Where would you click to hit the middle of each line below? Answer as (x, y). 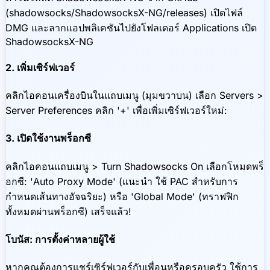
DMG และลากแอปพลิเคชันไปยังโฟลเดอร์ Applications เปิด (131, 27)
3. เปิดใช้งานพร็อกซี (48, 138)
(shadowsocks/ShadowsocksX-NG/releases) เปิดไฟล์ (124, 12)
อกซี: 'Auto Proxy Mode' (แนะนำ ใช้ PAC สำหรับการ (122, 181)
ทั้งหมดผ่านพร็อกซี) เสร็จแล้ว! (68, 211)
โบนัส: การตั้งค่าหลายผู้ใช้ (60, 239)
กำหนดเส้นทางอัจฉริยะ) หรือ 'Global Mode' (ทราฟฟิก (122, 196)
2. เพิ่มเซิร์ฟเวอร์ (40, 67)
